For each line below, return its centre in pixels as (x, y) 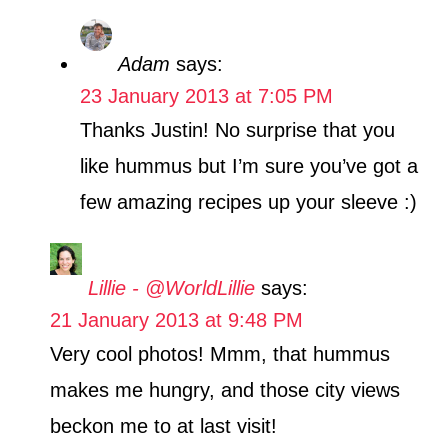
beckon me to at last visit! (163, 426)
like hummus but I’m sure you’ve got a (249, 166)
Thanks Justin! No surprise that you (237, 130)
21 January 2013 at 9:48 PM (176, 320)
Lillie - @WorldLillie (171, 288)
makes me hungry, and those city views (225, 390)
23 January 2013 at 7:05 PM (206, 96)
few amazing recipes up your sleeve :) (248, 202)
